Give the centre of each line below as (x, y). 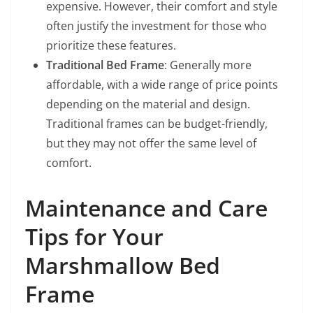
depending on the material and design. (148, 104)
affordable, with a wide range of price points (162, 84)
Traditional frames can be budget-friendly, (157, 123)
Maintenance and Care (146, 208)
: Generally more (208, 65)
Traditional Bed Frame (105, 65)
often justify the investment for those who (156, 26)
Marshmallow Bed (123, 265)
